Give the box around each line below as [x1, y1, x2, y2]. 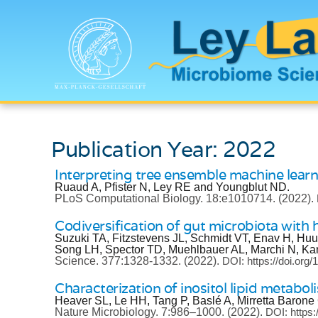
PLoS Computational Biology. [55, 192, 206, 204]
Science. [55, 255, 102, 267]
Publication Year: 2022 [51, 136, 275, 163]
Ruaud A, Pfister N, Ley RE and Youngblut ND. [55, 181, 290, 193]
